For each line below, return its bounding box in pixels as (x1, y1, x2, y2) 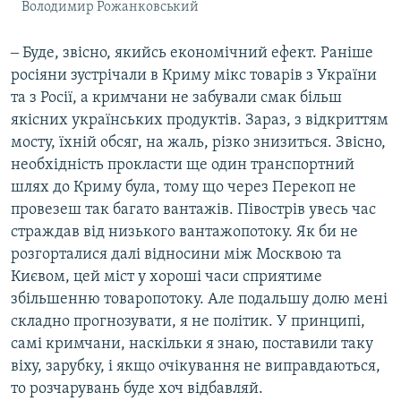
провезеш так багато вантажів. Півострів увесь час (11, 200, 376, 218)
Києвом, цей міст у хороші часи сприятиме (11, 268, 322, 286)
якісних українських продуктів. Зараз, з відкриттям (11, 111, 388, 129)
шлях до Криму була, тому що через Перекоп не (11, 178, 356, 196)
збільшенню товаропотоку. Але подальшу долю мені (11, 290, 388, 308)
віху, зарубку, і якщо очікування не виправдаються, (11, 357, 380, 375)
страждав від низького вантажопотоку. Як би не (11, 223, 358, 241)
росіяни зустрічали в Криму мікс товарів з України (11, 66, 377, 84)
